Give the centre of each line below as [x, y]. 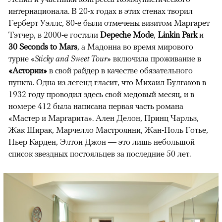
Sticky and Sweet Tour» [74, 58]
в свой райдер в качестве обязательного [120, 70]
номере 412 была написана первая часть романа [96, 106]
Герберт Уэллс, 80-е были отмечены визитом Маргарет [109, 23]
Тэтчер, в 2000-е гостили [54, 34]
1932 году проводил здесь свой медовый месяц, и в [101, 94]
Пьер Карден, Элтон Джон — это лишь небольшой [102, 141]
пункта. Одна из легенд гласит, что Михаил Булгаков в [107, 82]
